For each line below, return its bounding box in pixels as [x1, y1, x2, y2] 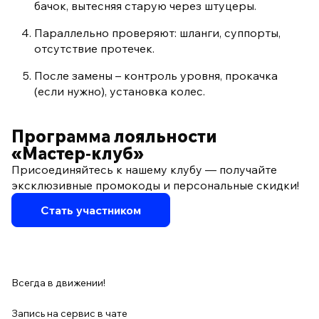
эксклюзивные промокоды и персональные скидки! [11, 178, 299, 193]
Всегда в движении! [11, 276, 105, 290]
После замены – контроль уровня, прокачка [34, 68, 278, 83]
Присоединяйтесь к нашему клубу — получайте [11, 162, 277, 177]
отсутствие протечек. [34, 41, 155, 56]
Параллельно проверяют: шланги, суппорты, [34, 26, 281, 41]
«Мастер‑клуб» [11, 142, 144, 164]
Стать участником [41, 203, 141, 218]
